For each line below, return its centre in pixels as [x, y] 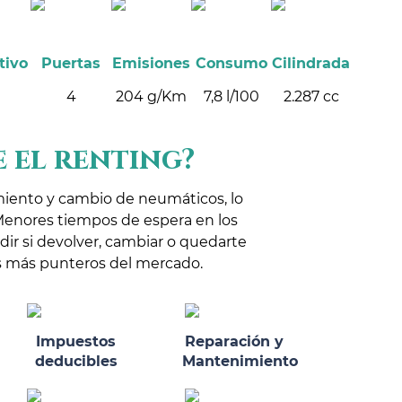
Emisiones [151, 64]
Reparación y [234, 341]
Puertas [71, 64]
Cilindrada [311, 64]
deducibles [76, 361]
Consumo [231, 64]
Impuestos [76, 341]
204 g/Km [151, 96]
